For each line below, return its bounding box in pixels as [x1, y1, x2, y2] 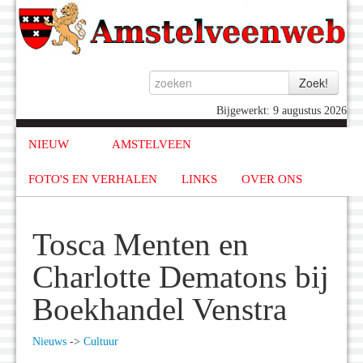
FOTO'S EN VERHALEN [28, 172, 157, 186]
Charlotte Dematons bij [32, 260, 329, 295]
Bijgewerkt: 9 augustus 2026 [216, 105, 347, 117]
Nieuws [32, 335, 66, 348]
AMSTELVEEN [111, 138, 191, 152]
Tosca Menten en [32, 228, 249, 263]
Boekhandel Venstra [32, 293, 287, 327]
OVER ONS [241, 172, 302, 186]
